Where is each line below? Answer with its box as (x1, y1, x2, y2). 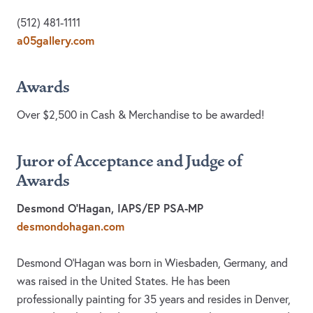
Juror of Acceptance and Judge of (17, 152, 242, 172)
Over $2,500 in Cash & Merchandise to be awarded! (17, 108, 264, 122)
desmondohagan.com (17, 219, 124, 234)
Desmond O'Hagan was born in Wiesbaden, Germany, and (17, 256, 288, 270)
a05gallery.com (17, 33, 94, 48)
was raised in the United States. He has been (17, 274, 230, 289)
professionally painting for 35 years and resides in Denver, (17, 292, 291, 307)
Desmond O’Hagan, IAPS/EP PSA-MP (17, 201, 203, 216)
